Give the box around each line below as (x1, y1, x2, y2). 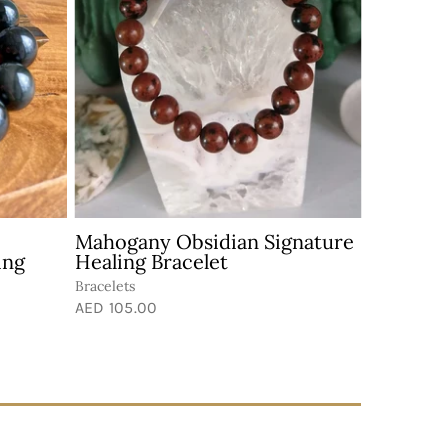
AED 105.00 (74, 297, 158, 317)
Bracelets (74, 276, 135, 295)
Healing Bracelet (74, 248, 228, 274)
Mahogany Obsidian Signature (74, 228, 354, 254)
